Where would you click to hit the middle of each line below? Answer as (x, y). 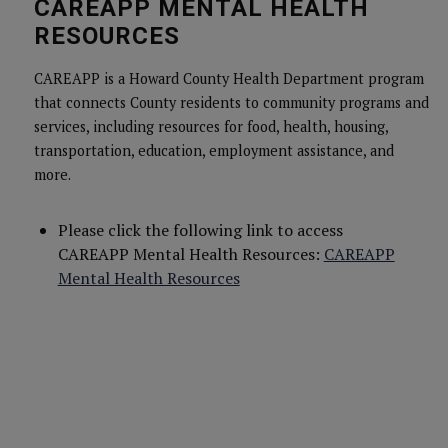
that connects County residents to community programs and (231, 102)
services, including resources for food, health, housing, (210, 126)
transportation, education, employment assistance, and (213, 150)
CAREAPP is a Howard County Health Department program (228, 78)
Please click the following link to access (200, 230)
